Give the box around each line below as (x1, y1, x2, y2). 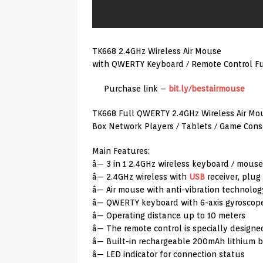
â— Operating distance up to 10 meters (92, 211, 245, 221)
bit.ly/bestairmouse (168, 84, 245, 94)
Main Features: (92, 146, 150, 156)
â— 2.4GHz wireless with (92, 172, 189, 182)
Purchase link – (104, 84, 168, 94)
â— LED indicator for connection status (92, 249, 245, 259)
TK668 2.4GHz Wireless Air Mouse (92, 46, 221, 56)
